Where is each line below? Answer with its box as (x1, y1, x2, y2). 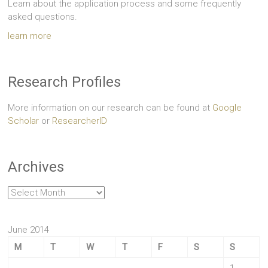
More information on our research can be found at (8, 102, 213, 114)
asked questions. (8, 11, 78, 23)
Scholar (8, 115, 39, 127)
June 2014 (8, 224, 50, 236)
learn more (8, 31, 52, 42)
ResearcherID (52, 115, 108, 127)
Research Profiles (8, 74, 121, 91)
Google (212, 102, 242, 114)
